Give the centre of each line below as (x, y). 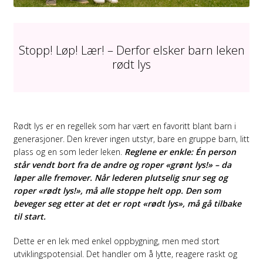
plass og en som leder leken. (69, 152)
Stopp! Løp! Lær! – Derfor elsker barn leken (131, 50)
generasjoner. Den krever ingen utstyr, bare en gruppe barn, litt (131, 139)
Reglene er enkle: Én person (180, 152)
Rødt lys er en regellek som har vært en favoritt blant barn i (124, 126)
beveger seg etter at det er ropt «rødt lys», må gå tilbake (127, 204)
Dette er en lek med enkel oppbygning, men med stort (116, 241)
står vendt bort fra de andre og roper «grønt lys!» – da (122, 165)
